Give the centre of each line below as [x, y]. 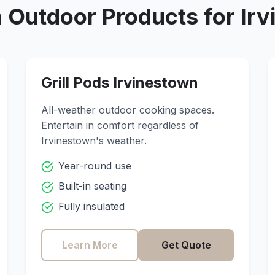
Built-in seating [92, 186]
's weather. [121, 141]
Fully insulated [91, 206]
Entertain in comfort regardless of [120, 125]
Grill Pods [77, 83]
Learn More [90, 245]
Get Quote [187, 245]
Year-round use [95, 166]
